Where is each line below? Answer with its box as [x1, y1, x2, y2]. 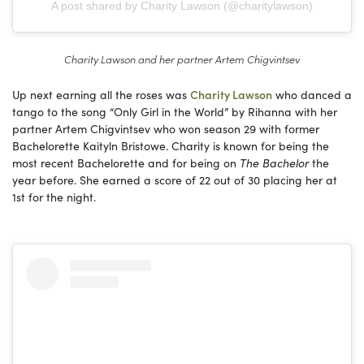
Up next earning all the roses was [12, 85, 190, 102]
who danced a [272, 85, 352, 102]
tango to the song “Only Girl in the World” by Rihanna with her [12, 102, 337, 119]
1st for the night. [12, 188, 96, 205]
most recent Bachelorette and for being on [12, 154, 240, 171]
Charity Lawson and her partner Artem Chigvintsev [64, 50, 300, 66]
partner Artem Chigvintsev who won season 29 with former [12, 119, 319, 136]
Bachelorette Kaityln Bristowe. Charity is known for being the [12, 136, 329, 154]
